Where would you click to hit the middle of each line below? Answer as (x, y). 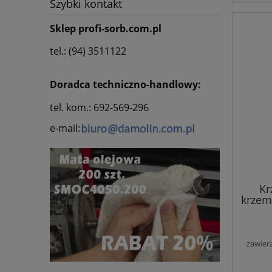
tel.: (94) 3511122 (88, 51)
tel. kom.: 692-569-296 (99, 108)
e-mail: (65, 128)
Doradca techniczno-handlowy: (125, 85)
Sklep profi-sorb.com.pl (106, 29)
